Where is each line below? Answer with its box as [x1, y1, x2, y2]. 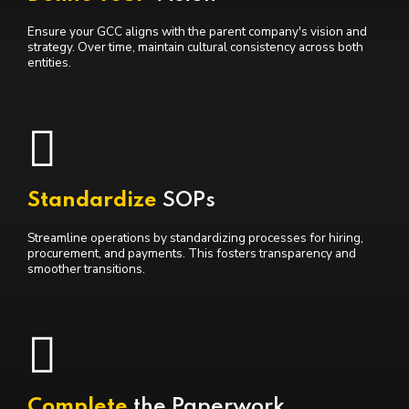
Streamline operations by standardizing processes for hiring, [27, 229, 363, 247]
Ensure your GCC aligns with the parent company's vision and [27, 23, 367, 41]
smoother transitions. [27, 260, 145, 278]
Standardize [27, 190, 163, 212]
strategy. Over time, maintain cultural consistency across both [27, 38, 363, 57]
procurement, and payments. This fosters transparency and [27, 245, 356, 263]
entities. [27, 54, 71, 72]
